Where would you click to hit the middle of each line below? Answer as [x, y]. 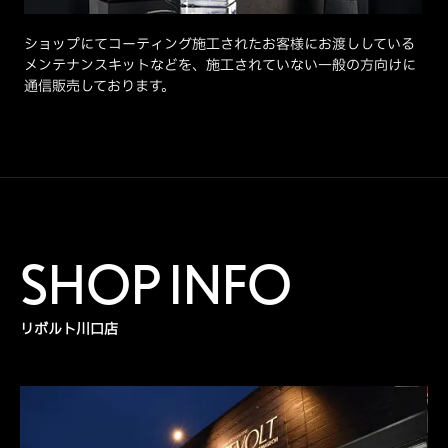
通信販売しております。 [99, 86]
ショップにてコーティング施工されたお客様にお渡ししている [219, 44]
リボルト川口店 [69, 329]
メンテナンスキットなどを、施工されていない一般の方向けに [220, 65]
